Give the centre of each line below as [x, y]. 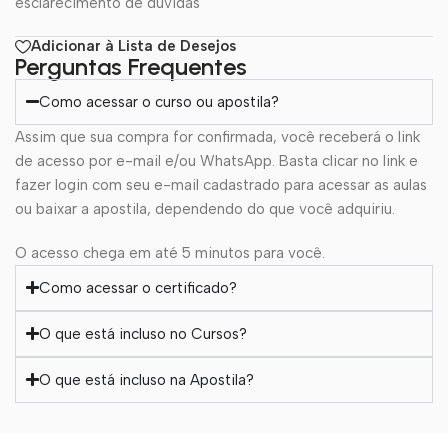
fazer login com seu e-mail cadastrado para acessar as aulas [221, 184]
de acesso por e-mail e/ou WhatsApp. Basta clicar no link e [216, 160]
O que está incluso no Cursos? [143, 333]
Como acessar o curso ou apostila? [159, 101]
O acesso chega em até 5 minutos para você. [170, 252]
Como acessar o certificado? [138, 287]
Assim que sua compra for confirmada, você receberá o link [217, 136]
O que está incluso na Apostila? [147, 379]
